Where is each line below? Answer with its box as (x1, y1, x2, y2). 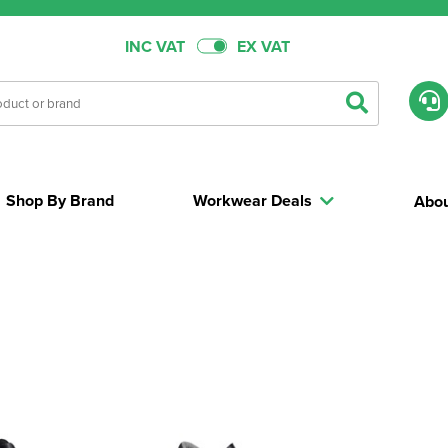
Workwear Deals (193, 189, 313, 212)
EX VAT (236, 34, 290, 58)
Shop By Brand (6, 189, 115, 212)
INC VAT (124, 34, 185, 58)
